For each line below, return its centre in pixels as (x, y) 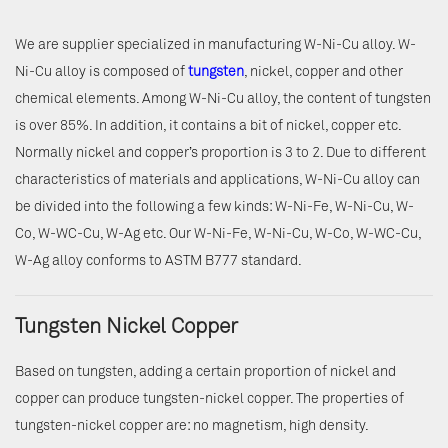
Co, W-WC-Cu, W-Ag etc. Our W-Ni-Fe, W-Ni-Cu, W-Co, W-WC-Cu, (218, 234)
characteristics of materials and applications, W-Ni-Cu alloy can (217, 180)
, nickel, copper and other (323, 72)
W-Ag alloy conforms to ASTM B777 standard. (158, 261)
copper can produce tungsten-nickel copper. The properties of (209, 399)
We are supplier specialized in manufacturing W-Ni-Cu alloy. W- (215, 45)
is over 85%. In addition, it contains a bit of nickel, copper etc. (208, 126)
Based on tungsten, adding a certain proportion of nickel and (205, 372)
